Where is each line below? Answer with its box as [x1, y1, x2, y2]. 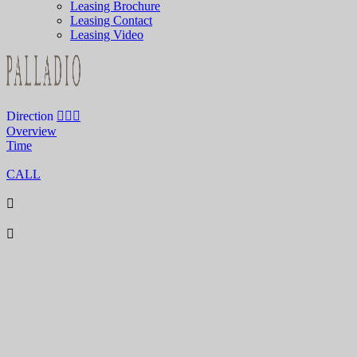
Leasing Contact [70, 14, 152, 27]
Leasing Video [70, 28, 143, 41]
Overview [6, 124, 57, 138]
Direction [6, 109, 53, 123]
